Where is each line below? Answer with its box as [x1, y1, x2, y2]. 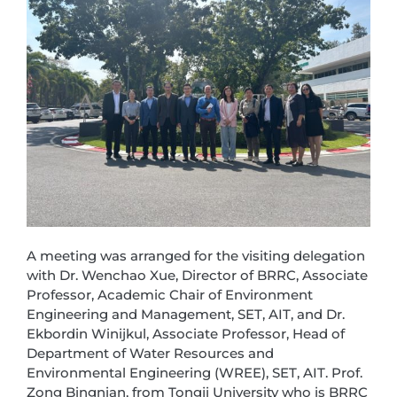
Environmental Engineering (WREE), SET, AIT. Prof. [27, 364, 362, 381]
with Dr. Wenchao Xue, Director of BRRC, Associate [27, 267, 368, 284]
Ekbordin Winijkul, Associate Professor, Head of [27, 325, 345, 342]
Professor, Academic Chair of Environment [27, 286, 313, 303]
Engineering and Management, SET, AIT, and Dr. [27, 306, 345, 323]
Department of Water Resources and [27, 345, 274, 362]
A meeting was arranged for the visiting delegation [27, 247, 365, 264]
